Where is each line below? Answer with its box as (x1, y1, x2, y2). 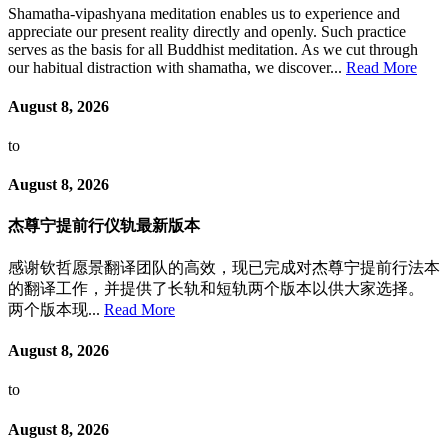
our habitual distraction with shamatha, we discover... (8, 58, 346, 76)
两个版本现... (8, 300, 104, 318)
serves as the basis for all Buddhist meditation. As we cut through (8, 40, 418, 58)
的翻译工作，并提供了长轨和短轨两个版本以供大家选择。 (8, 279, 424, 297)
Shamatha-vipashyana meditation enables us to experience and (8, 4, 400, 22)
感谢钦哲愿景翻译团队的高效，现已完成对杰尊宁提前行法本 (8, 258, 440, 276)
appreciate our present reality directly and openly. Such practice (8, 22, 406, 40)
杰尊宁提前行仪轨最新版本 (8, 216, 200, 234)
